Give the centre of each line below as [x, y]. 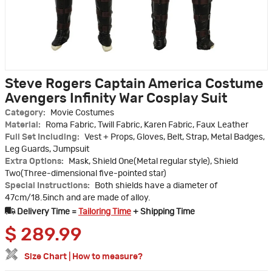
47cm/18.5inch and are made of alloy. [78, 198]
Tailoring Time [105, 212]
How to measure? [107, 257]
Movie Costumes [82, 113]
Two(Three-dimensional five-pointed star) [86, 174]
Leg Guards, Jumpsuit [47, 150]
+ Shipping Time [163, 212]
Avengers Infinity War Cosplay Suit [116, 99]
